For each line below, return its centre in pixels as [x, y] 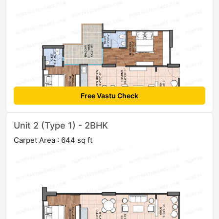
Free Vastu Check [109, 95]
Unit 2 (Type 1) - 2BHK [61, 125]
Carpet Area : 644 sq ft [53, 140]
